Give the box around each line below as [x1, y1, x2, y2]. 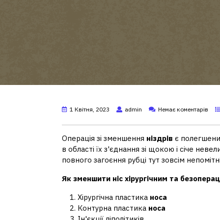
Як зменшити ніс [62, 173, 123, 183]
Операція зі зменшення [62, 133, 146, 143]
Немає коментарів [158, 105, 208, 113]
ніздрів [146, 133, 173, 143]
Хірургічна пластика [78, 192, 150, 202]
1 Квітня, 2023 [70, 105, 110, 113]
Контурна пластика [78, 203, 148, 213]
